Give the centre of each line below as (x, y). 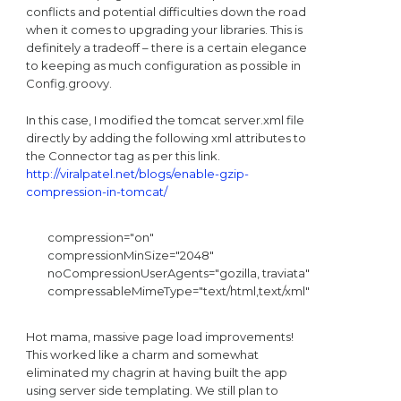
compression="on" (99, 237)
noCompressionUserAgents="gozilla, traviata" (177, 273)
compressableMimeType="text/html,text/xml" (177, 290)
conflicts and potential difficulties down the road (166, 11)
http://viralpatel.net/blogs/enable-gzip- (137, 174)
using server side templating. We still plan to (152, 390)
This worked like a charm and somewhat (142, 354)
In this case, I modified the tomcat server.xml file (165, 120)
